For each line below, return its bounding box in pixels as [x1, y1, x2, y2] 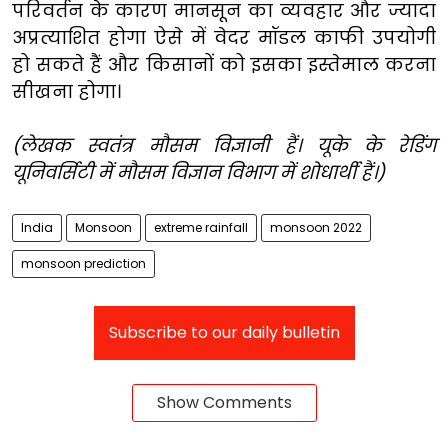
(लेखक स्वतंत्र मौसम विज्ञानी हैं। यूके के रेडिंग [12, 132, 436, 158]
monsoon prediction [21, 254, 146, 272]
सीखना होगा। [12, 78, 121, 104]
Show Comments [156, 390, 292, 414]
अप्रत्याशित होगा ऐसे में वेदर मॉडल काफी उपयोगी [12, 24, 436, 50]
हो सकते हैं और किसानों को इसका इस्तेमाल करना [12, 51, 436, 77]
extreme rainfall [154, 218, 248, 236]
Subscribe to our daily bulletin [108, 320, 340, 344]
